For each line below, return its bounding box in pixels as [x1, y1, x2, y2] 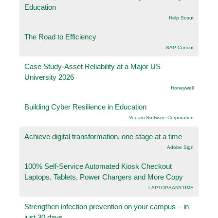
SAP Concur [166, 44, 194, 50]
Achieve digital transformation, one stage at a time [24, 132, 182, 141]
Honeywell [171, 85, 194, 91]
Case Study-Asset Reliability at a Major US [24, 62, 161, 71]
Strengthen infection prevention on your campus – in [24, 202, 189, 211]
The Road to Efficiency [24, 32, 96, 41]
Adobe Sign [167, 144, 194, 150]
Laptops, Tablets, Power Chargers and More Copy [24, 172, 183, 181]
